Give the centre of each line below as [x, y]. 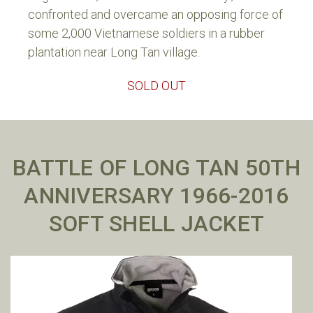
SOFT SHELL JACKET [156, 224]
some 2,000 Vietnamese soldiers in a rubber [146, 33]
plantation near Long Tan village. [114, 52]
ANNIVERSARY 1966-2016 [156, 196]
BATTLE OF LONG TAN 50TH [156, 168]
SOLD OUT [156, 85]
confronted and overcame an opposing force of [155, 14]
